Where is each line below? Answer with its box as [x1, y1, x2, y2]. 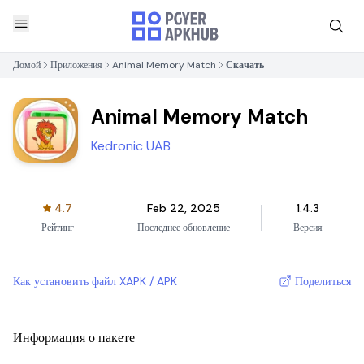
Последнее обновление [136, 221, 230, 234]
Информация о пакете [13, 329, 135, 346]
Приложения [50, 58, 102, 71]
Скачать [226, 58, 264, 71]
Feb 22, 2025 [146, 201, 220, 215]
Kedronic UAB [91, 137, 171, 154]
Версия [292, 221, 323, 234]
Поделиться [295, 274, 351, 288]
